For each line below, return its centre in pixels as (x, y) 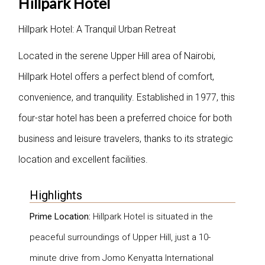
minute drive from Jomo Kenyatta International (122, 258)
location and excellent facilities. (83, 159)
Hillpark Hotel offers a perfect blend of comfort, (116, 76)
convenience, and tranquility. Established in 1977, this (127, 97)
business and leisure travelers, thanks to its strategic (126, 138)
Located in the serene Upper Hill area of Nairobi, (117, 56)
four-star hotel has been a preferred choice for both (125, 118)
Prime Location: (60, 216)
